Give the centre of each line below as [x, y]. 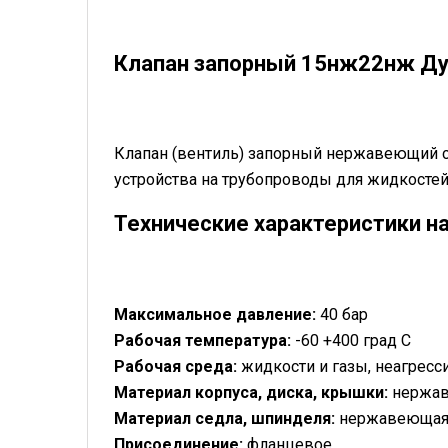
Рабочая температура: [204, 340]
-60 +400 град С [353, 340]
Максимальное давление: [217, 314]
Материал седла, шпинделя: [226, 418]
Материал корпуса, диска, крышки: [253, 392]
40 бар [344, 314]
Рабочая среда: [177, 366]
